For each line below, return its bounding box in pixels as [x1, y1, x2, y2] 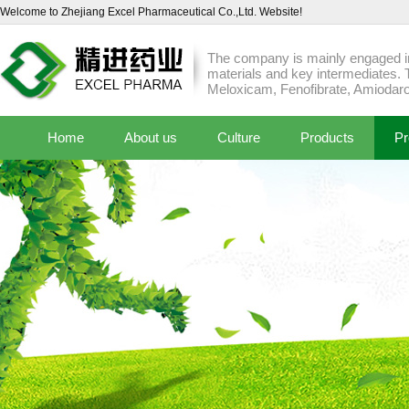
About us [124, 130, 177, 145]
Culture [217, 130, 260, 145]
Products [300, 130, 354, 145]
